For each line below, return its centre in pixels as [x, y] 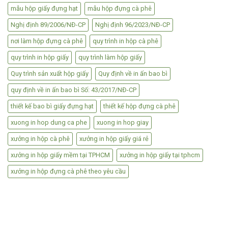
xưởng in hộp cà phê [40, 139]
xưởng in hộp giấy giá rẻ [114, 139]
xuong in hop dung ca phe [49, 123]
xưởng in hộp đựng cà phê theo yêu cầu [68, 172]
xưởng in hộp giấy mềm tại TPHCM [60, 155]
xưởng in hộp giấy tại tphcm [160, 155]
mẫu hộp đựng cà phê [120, 9]
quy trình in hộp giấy [40, 58]
